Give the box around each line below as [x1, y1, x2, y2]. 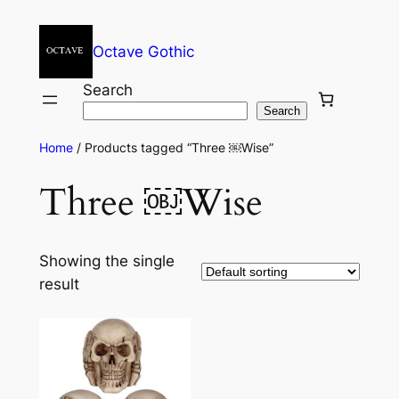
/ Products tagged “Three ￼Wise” [72, 140, 273, 155]
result [38, 274, 79, 293]
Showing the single [38, 251, 175, 270]
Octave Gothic [92, 43, 194, 61]
